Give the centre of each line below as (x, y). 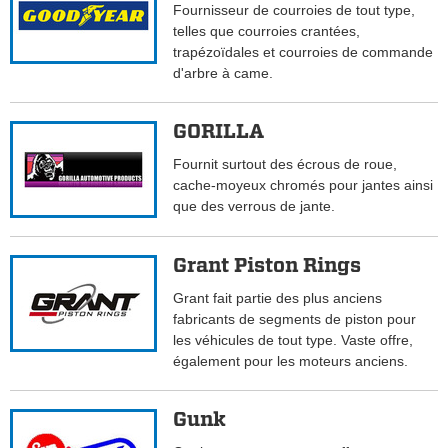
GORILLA (219, 131)
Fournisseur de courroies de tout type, (294, 10)
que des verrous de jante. (254, 206)
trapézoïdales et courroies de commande (303, 52)
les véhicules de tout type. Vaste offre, (293, 340)
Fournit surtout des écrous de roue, (285, 164)
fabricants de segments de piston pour (295, 319)
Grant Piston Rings (267, 265)
